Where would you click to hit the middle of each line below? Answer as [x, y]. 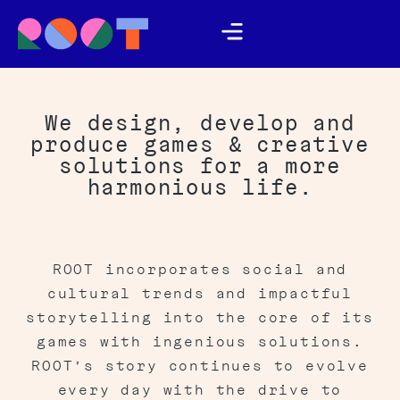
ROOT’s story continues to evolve [200, 366]
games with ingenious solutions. [200, 342]
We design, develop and [200, 123]
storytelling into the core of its [200, 318]
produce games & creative [200, 145]
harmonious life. [200, 187]
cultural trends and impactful [200, 294]
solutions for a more [200, 166]
